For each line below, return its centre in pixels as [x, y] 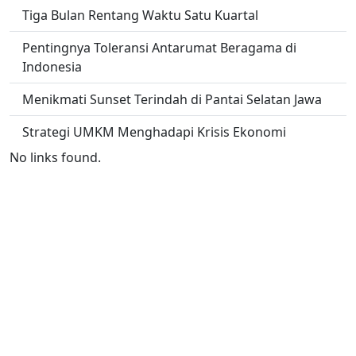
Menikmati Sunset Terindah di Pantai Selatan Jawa [172, 99]
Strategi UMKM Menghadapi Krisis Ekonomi [154, 132]
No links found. [55, 157]
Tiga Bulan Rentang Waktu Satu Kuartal [140, 15]
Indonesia [52, 67]
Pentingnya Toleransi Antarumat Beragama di [159, 48]
